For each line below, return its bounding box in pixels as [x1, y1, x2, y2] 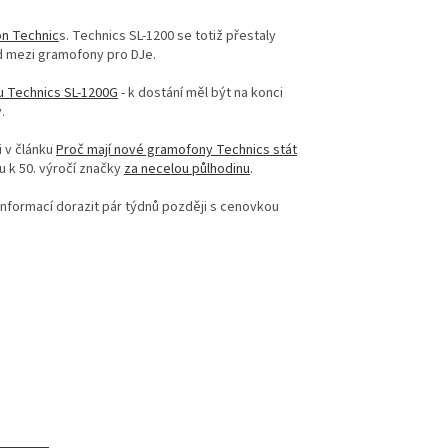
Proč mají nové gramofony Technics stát [56, 139, 297, 160]
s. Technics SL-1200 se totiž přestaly [59, 25, 276, 46]
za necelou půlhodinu [124, 158, 250, 179]
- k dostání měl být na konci [118, 82, 283, 103]
